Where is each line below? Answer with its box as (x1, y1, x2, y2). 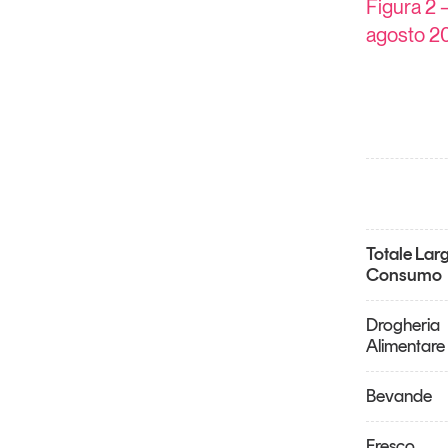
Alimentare (365, 335, 445, 358)
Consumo (365, 264, 442, 287)
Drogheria (365, 314, 440, 337)
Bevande (365, 385, 432, 408)
